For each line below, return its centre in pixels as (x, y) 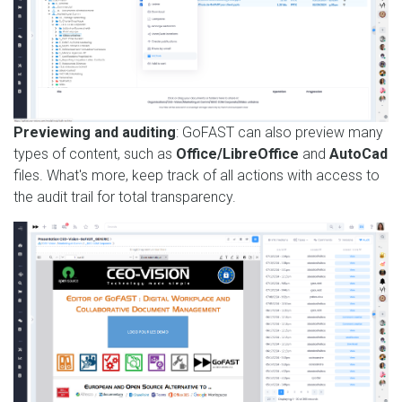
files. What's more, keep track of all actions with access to (197, 176)
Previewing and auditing (95, 133)
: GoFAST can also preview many (280, 133)
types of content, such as (95, 154)
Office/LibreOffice (237, 154)
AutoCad (358, 154)
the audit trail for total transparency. (125, 197)
